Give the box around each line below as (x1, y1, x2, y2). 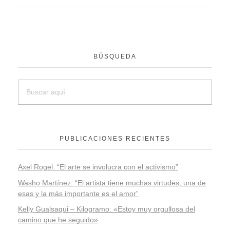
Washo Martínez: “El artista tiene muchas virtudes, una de (18, 178, 206, 187)
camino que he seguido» (18, 216, 98, 224)
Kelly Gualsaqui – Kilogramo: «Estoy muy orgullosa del (18, 205, 195, 214)
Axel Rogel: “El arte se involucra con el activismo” (18, 162, 178, 171)
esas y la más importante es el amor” (18, 189, 139, 198)
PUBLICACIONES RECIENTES (60, 135, 170, 142)
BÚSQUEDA (93, 52, 137, 60)
